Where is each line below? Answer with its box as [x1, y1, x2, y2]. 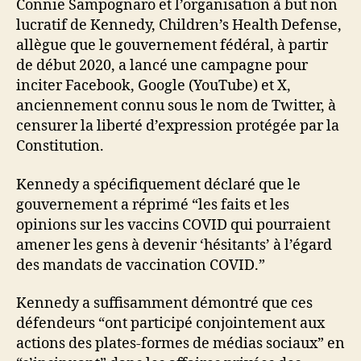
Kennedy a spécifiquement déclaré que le [16, 175, 301, 194]
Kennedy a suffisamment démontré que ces [16, 294, 313, 313]
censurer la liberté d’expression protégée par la [16, 117, 339, 135]
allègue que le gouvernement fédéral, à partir [16, 36, 328, 55]
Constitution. [16, 137, 104, 156]
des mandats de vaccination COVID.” [16, 255, 265, 275]
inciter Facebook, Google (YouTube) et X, [16, 77, 291, 95]
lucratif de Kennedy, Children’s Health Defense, [16, 16, 342, 35]
